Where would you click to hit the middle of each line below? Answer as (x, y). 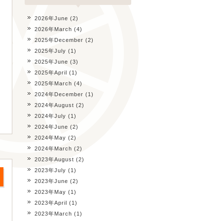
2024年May (50, 138)
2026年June (51, 18)
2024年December (59, 94)
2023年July (50, 170)
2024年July (50, 116)
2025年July (50, 51)
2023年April (51, 203)
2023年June (51, 181)
